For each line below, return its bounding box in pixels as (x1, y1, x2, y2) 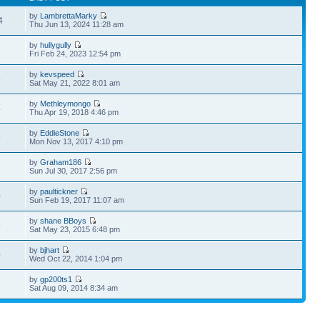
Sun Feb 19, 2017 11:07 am (29, 195, 125, 204)
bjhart (40, 245, 60, 254)
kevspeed (40, 69, 75, 79)
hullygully (40, 40, 72, 49)
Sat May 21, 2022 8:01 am (29, 78, 121, 87)
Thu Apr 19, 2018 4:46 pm (29, 107, 119, 116)
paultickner (40, 186, 79, 196)
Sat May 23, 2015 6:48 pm (29, 224, 121, 234)
